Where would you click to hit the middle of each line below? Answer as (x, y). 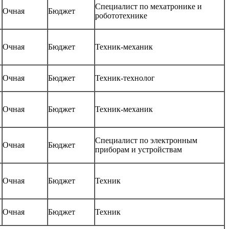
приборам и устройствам (139, 150)
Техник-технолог (125, 78)
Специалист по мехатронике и (148, 7)
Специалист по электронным (146, 141)
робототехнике (121, 16)
